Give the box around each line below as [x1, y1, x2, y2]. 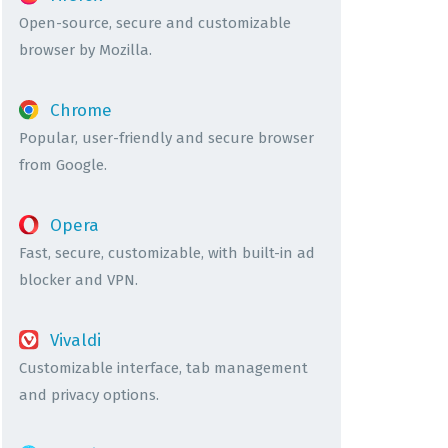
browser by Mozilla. [19, 40, 152, 59]
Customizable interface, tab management [19, 358, 308, 377]
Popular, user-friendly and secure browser [19, 128, 314, 147]
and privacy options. [19, 385, 159, 404]
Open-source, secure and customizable [19, 13, 291, 32]
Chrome [49, 99, 112, 121]
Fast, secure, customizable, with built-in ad [19, 243, 315, 262]
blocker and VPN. [19, 270, 138, 289]
